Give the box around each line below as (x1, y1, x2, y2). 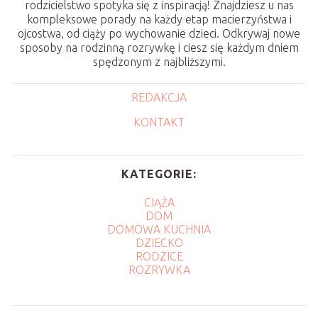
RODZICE (135, 249, 183, 263)
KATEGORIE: (121, 167, 197, 180)
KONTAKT (133, 115, 185, 128)
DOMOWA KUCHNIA (107, 222, 211, 236)
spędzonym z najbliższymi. (92, 55, 226, 68)
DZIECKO (135, 236, 183, 249)
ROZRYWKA (128, 263, 190, 276)
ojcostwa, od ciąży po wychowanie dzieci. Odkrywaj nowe (18, 26, 300, 40)
